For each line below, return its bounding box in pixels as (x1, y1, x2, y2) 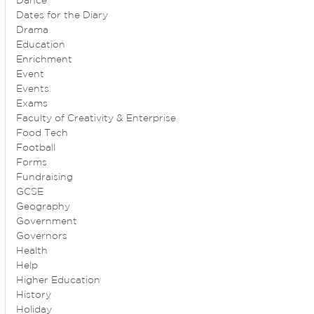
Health (16, 247, 48, 256)
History (16, 291, 52, 300)
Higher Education (16, 276, 101, 285)
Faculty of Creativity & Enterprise (16, 114, 177, 123)
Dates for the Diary (16, 11, 109, 20)
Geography (16, 203, 71, 212)
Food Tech (16, 129, 69, 138)
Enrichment (16, 55, 73, 64)
